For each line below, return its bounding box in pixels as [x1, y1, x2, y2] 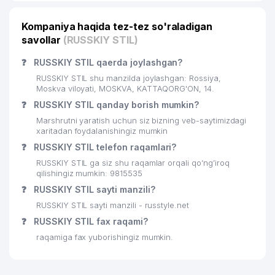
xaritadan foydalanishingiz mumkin [36, 126, 168, 136]
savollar [21, 34, 63, 46]
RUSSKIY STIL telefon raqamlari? [31, 142, 177, 152]
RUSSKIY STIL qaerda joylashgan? [31, 57, 183, 68]
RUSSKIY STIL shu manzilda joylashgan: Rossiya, [36, 74, 221, 83]
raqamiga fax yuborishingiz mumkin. [36, 233, 174, 242]
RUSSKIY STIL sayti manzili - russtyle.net [36, 201, 189, 210]
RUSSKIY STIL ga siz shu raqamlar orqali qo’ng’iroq [36, 158, 230, 168]
